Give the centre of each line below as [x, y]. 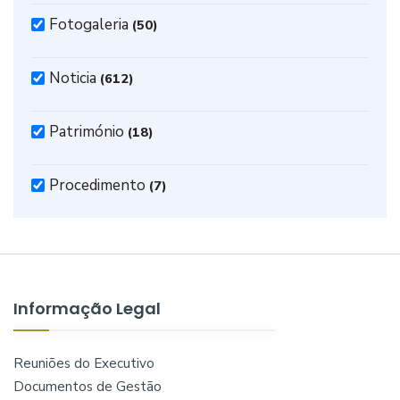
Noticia [73, 78]
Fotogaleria [89, 25]
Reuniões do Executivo [84, 363]
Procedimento [97, 185]
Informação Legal [87, 308]
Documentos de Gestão [87, 387]
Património [87, 132]
